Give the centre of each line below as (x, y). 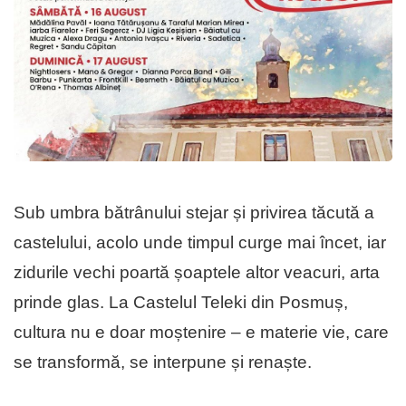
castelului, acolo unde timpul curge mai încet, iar (200, 243)
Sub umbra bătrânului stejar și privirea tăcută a (194, 213)
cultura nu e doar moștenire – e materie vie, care (201, 333)
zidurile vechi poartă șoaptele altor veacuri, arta (197, 273)
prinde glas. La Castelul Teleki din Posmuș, (181, 303)
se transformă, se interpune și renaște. (163, 362)
